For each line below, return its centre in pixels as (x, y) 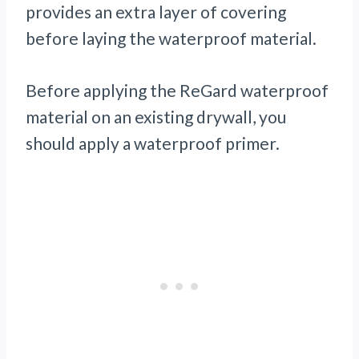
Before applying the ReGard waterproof (177, 91)
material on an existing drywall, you (156, 117)
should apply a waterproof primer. (153, 143)
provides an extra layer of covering (156, 12)
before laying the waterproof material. (171, 38)
